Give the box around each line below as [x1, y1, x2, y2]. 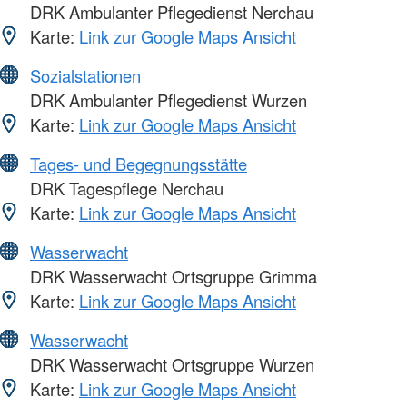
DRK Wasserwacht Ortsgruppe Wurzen [25, 352, 314, 377]
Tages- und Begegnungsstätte [30, 152, 247, 176]
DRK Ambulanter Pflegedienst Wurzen [25, 88, 307, 113]
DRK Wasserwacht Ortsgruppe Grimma [25, 264, 317, 289]
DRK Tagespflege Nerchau [25, 176, 223, 201]
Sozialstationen [30, 64, 141, 88]
